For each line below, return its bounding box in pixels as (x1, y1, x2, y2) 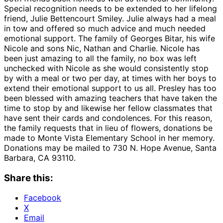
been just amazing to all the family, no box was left (4, 53, 197, 63)
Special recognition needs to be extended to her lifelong (4, 3, 217, 13)
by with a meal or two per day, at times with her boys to (4, 73, 217, 83)
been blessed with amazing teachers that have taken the (4, 93, 217, 103)
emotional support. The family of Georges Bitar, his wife (4, 33, 215, 43)
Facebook (24, 193, 61, 203)
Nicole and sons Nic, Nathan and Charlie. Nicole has (4, 43, 200, 53)
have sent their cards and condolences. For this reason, (4, 112, 212, 123)
